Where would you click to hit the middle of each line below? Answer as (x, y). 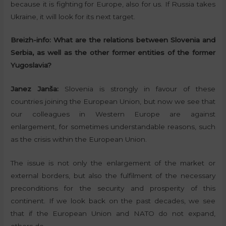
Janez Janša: (35, 89)
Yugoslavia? (31, 65)
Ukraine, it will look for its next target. (73, 16)
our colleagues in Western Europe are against (113, 114)
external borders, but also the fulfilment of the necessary (113, 176)
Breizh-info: (32, 40)
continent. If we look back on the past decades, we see (113, 201)
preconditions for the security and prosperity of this (113, 188)
